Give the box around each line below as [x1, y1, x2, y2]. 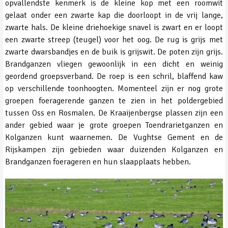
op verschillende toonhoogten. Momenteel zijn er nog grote [5, 83, 223, 94]
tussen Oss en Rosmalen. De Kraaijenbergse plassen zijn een [5, 108, 223, 119]
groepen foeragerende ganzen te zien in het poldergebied [5, 96, 223, 106]
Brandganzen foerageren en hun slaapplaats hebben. [5, 157, 191, 167]
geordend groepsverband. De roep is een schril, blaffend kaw [5, 71, 223, 82]
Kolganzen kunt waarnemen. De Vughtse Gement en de [5, 132, 223, 143]
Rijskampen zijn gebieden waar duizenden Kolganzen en [5, 145, 223, 155]
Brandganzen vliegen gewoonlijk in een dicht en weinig [5, 59, 223, 70]
